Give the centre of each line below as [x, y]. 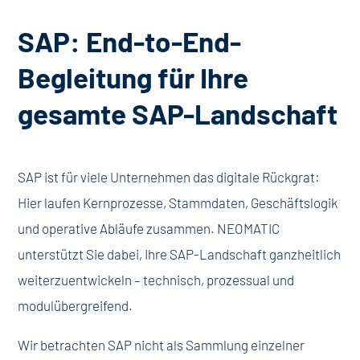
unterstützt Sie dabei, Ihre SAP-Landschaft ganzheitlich [180, 254]
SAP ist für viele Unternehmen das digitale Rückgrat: [169, 177]
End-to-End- [164, 41]
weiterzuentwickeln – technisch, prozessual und [156, 280]
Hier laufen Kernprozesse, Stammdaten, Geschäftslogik [178, 202]
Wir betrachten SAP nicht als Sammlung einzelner [162, 345]
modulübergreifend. [76, 305]
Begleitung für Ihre [133, 77]
